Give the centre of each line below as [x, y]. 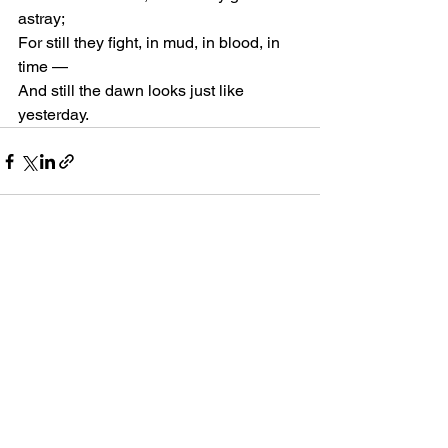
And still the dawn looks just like [133, 90]
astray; [41, 18]
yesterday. [53, 114]
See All [298, 253]
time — [43, 66]
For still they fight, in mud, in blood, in [151, 42]
